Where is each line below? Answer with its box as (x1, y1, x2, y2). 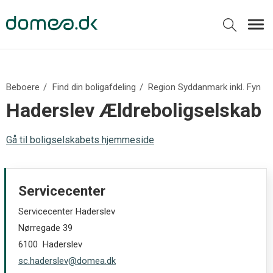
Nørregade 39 (18, 222, 73, 233)
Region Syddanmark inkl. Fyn (148, 82, 261, 93)
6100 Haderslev (18, 239, 82, 250)
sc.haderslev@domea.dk (18, 255, 116, 266)
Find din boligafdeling (52, 82, 136, 93)
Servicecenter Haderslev (18, 206, 115, 217)
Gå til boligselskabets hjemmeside (6, 134, 154, 146)
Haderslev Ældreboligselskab (6, 99, 261, 122)
